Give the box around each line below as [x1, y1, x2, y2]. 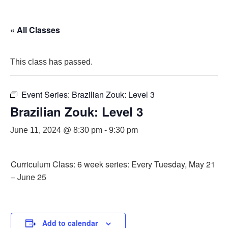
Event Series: [21, 89, 72, 100]
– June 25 [11, 171, 46, 183]
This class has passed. [10, 58, 93, 66]
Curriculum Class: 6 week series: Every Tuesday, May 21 [11, 158, 215, 170]
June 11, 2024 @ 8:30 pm [10, 126, 102, 134]
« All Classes [10, 24, 60, 36]
